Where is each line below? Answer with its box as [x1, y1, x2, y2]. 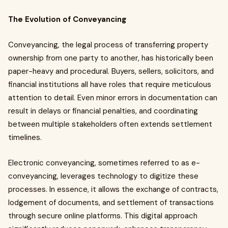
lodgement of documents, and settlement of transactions [8, 197, 214, 208]
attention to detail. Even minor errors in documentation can [8, 93, 217, 103]
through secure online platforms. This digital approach [8, 211, 197, 221]
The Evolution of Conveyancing [8, 14, 126, 24]
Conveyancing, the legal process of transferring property [8, 40, 208, 50]
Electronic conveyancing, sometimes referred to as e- [8, 158, 200, 168]
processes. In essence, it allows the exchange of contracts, [8, 184, 218, 194]
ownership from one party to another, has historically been [8, 53, 213, 63]
